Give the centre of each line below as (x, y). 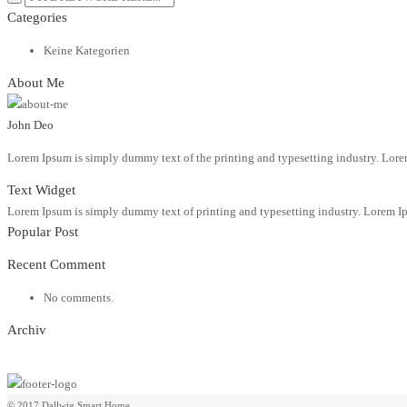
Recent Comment (56, 264)
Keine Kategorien (87, 50)
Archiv (27, 329)
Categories (37, 17)
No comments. (79, 297)
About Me (36, 82)
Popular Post (43, 231)
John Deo (30, 124)
